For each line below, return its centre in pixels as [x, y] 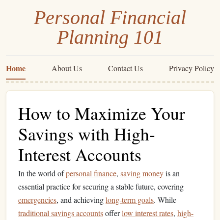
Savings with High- [87, 134]
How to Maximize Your [102, 113]
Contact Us [125, 68]
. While [165, 200]
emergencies [37, 200]
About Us [67, 68]
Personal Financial [110, 17]
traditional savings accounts [61, 213]
